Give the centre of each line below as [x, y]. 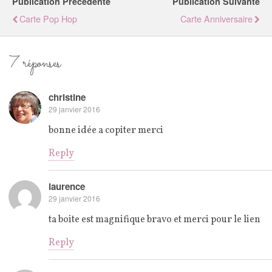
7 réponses [35, 63]
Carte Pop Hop [48, 18]
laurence [67, 187]
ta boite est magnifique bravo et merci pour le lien [155, 220]
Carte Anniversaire [216, 18]
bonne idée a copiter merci [106, 131]
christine [67, 97]
